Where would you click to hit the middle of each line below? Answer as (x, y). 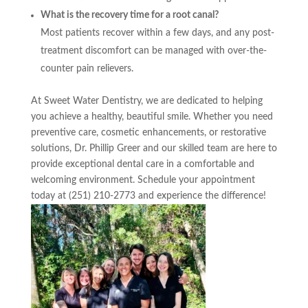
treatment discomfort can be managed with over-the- (153, 51)
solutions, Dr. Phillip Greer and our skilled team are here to (154, 148)
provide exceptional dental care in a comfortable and (142, 164)
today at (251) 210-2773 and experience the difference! (148, 196)
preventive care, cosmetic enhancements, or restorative (148, 132)
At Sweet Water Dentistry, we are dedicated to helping (146, 101)
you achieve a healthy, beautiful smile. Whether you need (152, 117)
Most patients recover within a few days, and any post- (157, 33)
